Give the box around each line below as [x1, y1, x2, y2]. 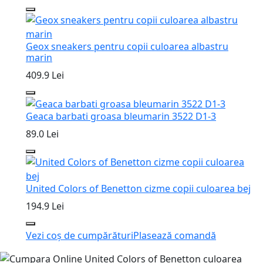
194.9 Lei [26, 200, 64, 213]
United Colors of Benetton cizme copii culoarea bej [26, 182, 251, 195]
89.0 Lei [26, 127, 59, 141]
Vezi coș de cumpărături [26, 229, 133, 242]
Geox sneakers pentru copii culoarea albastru [26, 39, 228, 53]
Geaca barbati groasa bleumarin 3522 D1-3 [26, 110, 216, 123]
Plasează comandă [133, 229, 216, 242]
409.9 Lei [26, 68, 64, 82]
